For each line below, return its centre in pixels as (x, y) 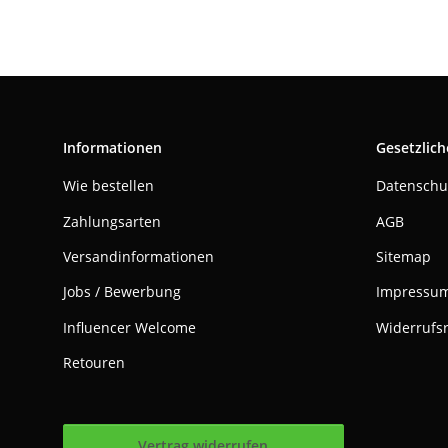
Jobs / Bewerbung (122, 292)
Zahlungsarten (112, 221)
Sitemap (403, 256)
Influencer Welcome (129, 327)
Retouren (94, 363)
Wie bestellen (108, 186)
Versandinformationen (138, 256)
